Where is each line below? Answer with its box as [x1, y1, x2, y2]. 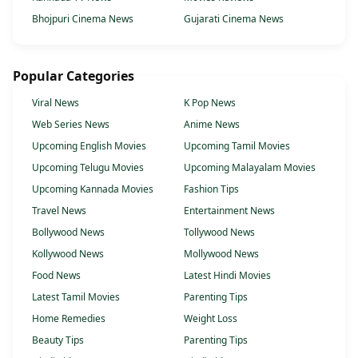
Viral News [32, 96, 79, 110]
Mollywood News [184, 247, 259, 261]
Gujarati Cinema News [184, 12, 284, 26]
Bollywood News [32, 225, 105, 240]
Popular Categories [13, 67, 134, 86]
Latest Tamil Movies [32, 290, 120, 304]
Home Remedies [32, 312, 105, 326]
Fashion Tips [184, 182, 239, 197]
